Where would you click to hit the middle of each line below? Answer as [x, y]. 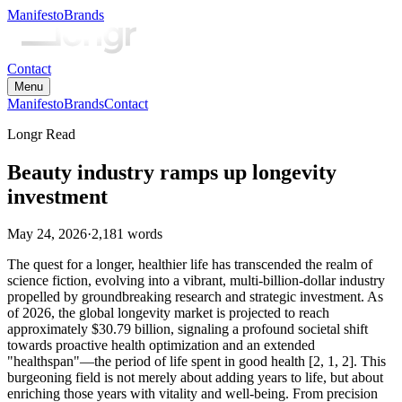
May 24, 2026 [47, 234]
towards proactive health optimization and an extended [161, 345]
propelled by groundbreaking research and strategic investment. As [195, 297]
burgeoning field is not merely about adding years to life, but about [195, 378]
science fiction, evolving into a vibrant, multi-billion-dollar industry [196, 281]
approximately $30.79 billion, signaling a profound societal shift [188, 329]
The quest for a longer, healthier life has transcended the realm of [190, 265]
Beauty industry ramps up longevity [172, 172]
